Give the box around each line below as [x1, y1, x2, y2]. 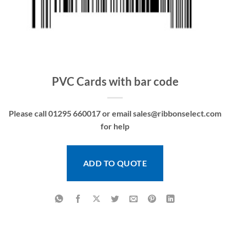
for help [101, 121, 129, 131]
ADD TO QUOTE [83, 158, 147, 168]
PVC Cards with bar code [51, 74, 179, 89]
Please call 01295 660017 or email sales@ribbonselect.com [9, 108, 221, 119]
